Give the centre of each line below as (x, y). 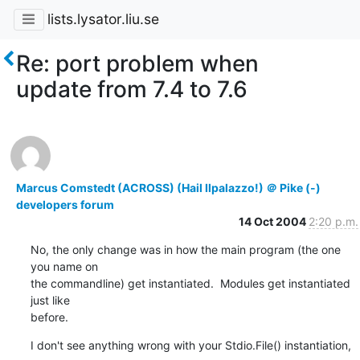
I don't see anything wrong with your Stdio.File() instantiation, (190, 345)
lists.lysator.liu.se (103, 19)
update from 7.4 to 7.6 (132, 89)
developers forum (65, 204)
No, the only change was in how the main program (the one (185, 249)
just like (50, 300)
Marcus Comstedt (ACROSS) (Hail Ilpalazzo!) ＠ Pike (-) (168, 187)
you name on (64, 266)
